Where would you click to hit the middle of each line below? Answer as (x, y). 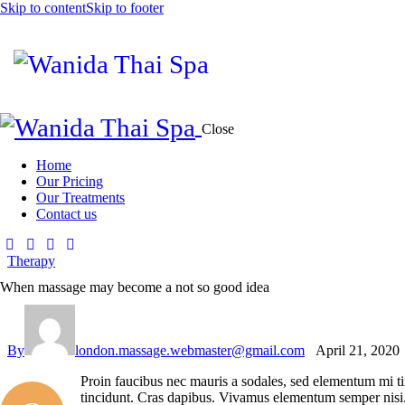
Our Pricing (70, 181)
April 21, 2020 (358, 351)
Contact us (66, 213)
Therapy (31, 260)
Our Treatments (80, 197)
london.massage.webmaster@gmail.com (190, 351)
